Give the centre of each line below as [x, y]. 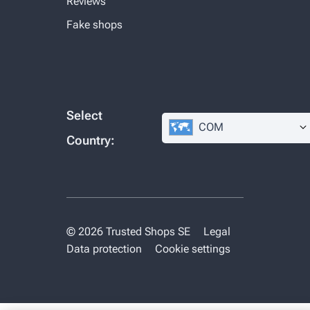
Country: [91, 140]
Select [84, 115]
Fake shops [94, 24]
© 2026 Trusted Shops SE [128, 231]
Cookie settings [193, 248]
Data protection [104, 248]
